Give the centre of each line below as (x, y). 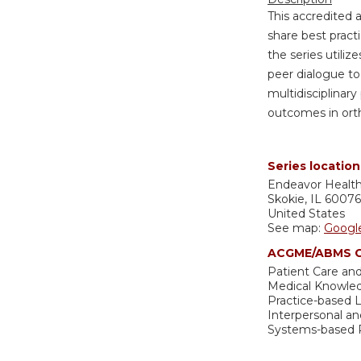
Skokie (286, 199)
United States (306, 214)
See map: (296, 228)
